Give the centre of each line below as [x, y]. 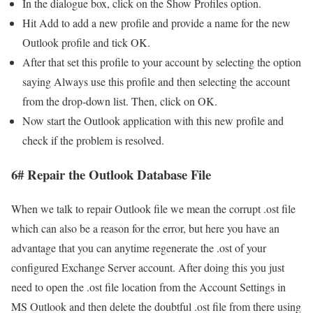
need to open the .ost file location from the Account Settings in [148, 286]
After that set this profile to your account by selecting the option [162, 62]
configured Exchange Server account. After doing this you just [148, 267]
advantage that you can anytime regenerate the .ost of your [139, 247]
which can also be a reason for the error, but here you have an [145, 228]
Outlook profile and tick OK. [86, 43]
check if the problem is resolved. [93, 140]
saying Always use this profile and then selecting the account [156, 82]
